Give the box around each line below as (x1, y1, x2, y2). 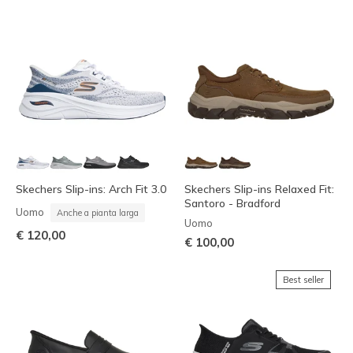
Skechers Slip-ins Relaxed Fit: (184, 182, 334, 197)
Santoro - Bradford (184, 196, 281, 211)
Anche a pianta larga (57, 207, 139, 219)
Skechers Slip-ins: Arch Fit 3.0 (16, 182, 166, 197)
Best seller (283, 274, 324, 286)
